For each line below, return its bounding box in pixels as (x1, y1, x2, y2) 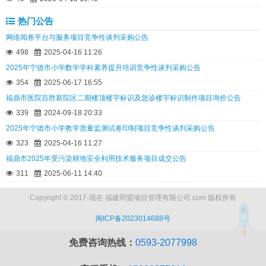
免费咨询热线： (69, 237, 135, 248)
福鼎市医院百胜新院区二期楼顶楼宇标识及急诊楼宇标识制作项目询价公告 (6, 94, 241, 102)
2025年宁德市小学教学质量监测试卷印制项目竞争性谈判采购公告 (6, 124, 215, 132)
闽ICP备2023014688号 (96, 214, 170, 223)
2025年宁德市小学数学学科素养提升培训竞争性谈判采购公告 (6, 64, 201, 72)
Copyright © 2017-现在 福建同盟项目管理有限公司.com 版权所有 (30, 194, 236, 202)
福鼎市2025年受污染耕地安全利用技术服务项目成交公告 (6, 154, 186, 163)
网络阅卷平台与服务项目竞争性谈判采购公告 (6, 33, 148, 42)
